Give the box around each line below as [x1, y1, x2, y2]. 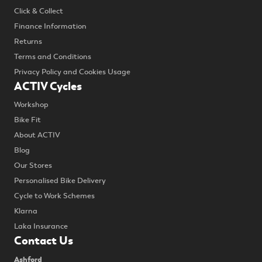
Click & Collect [14, 6, 63, 16]
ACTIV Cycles [14, 78, 82, 94]
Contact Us [14, 233, 73, 249]
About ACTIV [14, 130, 60, 140]
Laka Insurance [14, 222, 68, 232]
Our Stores [14, 161, 52, 171]
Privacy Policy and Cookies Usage [14, 67, 130, 77]
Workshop [14, 100, 49, 110]
